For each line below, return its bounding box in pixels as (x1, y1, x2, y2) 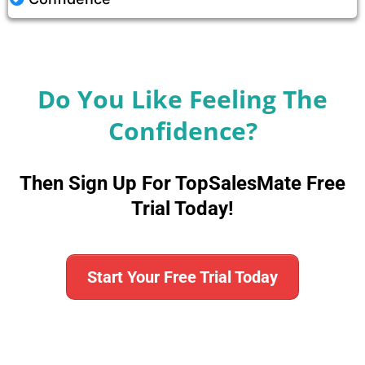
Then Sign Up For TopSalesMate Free (20, 171, 345, 195)
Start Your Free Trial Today (87, 266, 278, 287)
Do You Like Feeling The (37, 81, 328, 116)
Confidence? (108, 113, 257, 147)
